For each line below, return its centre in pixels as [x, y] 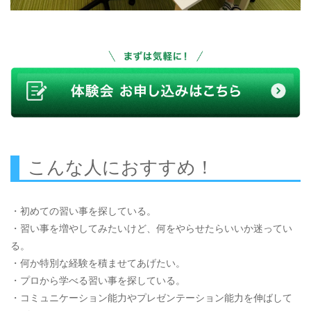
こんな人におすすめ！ [121, 167]
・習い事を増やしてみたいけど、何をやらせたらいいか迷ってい [151, 228]
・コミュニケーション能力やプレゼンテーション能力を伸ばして [151, 297]
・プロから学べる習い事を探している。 [98, 280]
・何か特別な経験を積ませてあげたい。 [98, 263]
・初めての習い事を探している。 [83, 211]
